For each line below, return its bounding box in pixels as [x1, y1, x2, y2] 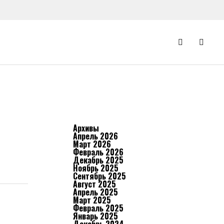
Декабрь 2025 [73, 154, 123, 166]
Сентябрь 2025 [73, 170, 126, 182]
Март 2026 [73, 138, 111, 150]
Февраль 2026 [73, 146, 123, 158]
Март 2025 [73, 194, 111, 206]
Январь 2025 [73, 210, 118, 222]
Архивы [73, 122, 99, 134]
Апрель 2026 [73, 130, 118, 142]
